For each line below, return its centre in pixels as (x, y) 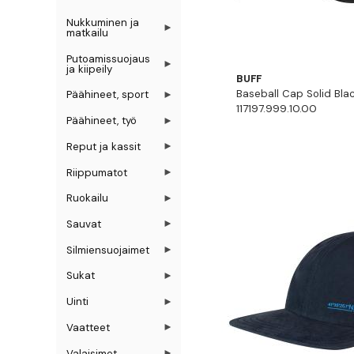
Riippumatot (97, 172)
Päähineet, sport (108, 95)
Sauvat (84, 224)
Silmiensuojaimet (108, 250)
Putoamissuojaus (109, 58)
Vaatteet (88, 327)
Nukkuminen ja (103, 22)
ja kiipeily (90, 69)
